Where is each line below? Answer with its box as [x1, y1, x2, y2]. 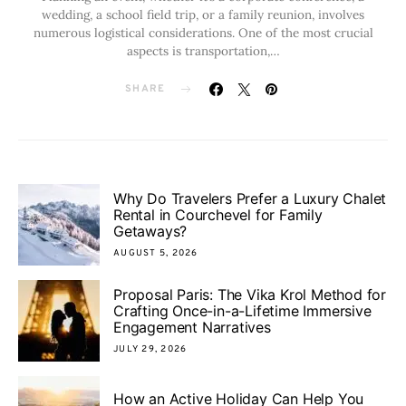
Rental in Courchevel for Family [113, 205, 323, 224]
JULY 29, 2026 [113, 343, 188, 355]
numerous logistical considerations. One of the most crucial [33, 24, 373, 41]
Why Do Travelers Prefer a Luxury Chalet [113, 188, 387, 208]
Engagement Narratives [113, 317, 271, 336]
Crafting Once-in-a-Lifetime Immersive [113, 301, 372, 320]
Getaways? [113, 221, 188, 240]
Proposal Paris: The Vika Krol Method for [113, 285, 386, 304]
